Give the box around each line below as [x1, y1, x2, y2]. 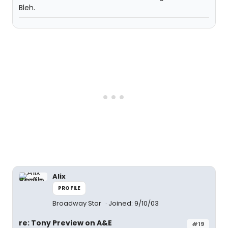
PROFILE [58, 184, 81, 192]
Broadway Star [52, 198, 103, 208]
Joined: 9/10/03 [108, 198, 159, 208]
